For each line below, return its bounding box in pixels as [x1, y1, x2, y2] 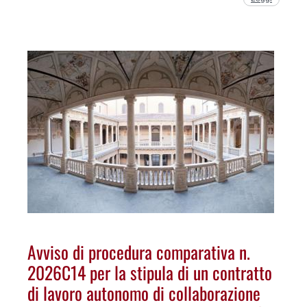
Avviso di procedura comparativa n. [27, 238, 250, 265]
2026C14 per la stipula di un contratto [27, 258, 272, 285]
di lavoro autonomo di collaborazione [27, 279, 260, 306]
